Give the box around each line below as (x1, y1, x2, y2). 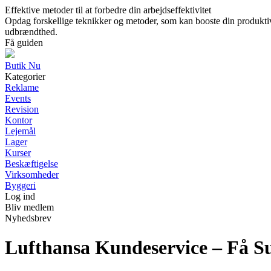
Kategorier (5, 71, 45, 82)
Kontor (5, 115, 32, 125)
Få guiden (5, 38, 43, 48)
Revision (5, 104, 39, 114)
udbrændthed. (5, 27, 57, 37)
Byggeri (5, 180, 36, 191)
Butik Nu (5, 60, 41, 71)
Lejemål (5, 126, 36, 136)
